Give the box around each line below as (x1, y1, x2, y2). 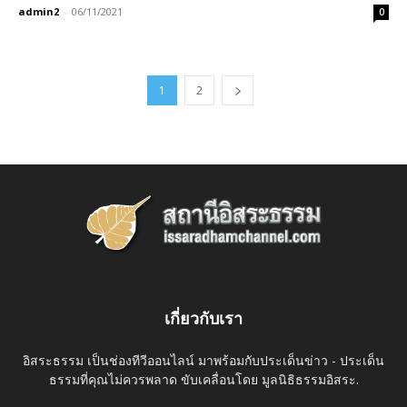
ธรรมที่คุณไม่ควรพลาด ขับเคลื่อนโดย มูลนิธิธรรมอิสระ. (48, 370, 359, 388)
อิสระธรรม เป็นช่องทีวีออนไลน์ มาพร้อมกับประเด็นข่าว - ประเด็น (23, 351, 384, 369)
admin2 (18, 4, 59, 18)
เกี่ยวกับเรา (164, 308, 243, 328)
